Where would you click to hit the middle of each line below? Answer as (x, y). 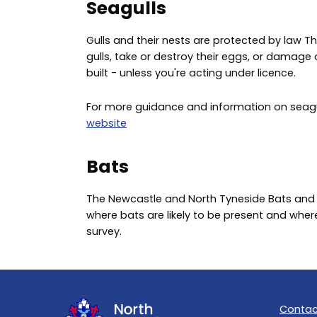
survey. (104, 232)
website (106, 123)
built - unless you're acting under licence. (191, 73)
